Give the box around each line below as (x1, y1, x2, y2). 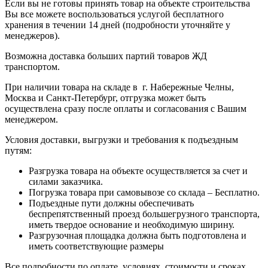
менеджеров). (5, 30, 60, 41)
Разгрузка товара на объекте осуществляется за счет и (29, 165, 248, 176)
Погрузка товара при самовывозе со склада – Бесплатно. (29, 187, 260, 197)
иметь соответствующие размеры (29, 240, 164, 251)
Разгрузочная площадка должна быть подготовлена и (29, 230, 246, 240)
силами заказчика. (29, 176, 103, 187)
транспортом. (5, 61, 60, 72)
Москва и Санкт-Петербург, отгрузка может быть (5, 92, 206, 103)
